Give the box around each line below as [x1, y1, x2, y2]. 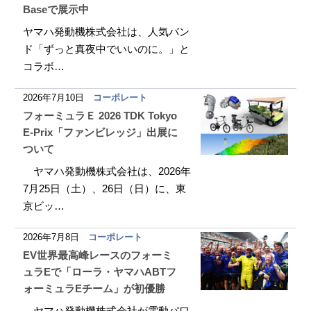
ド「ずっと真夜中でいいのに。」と [23, 43, 190, 55]
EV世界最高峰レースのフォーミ [23, 249, 173, 261]
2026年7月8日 [23, 232, 80, 242]
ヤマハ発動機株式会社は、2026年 [23, 165, 192, 177]
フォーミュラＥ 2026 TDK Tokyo [23, 110, 178, 121]
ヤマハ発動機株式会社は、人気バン [23, 26, 190, 37]
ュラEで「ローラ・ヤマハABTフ [23, 266, 177, 278]
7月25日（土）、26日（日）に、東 [23, 183, 187, 194]
